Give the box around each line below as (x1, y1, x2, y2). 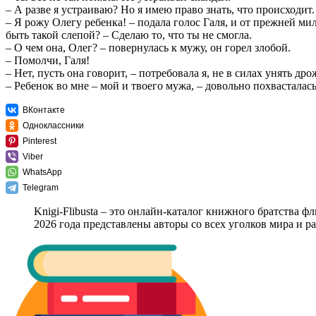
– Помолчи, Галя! (6, 54, 90, 67)
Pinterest (23, 136, 56, 147)
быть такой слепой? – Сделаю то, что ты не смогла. (6, 29, 252, 42)
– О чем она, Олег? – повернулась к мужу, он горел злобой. (6, 42, 291, 54)
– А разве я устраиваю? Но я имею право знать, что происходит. (6, 4, 315, 16)
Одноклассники (23, 121, 84, 131)
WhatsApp (23, 167, 62, 178)
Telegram (23, 183, 59, 193)
